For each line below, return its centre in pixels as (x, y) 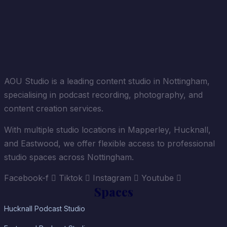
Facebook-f (26, 178)
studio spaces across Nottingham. (69, 157)
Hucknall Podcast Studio (44, 209)
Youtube (157, 178)
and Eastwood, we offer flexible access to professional (109, 144)
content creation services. (53, 109)
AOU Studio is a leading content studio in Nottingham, (107, 81)
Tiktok (70, 178)
